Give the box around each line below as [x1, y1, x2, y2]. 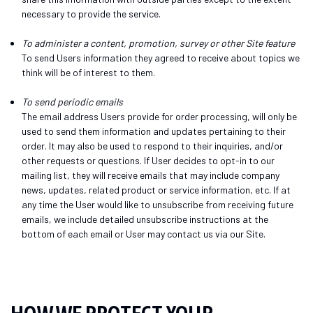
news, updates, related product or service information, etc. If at [22, 183, 291, 196]
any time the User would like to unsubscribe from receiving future [22, 198, 294, 210]
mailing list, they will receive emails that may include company [22, 168, 280, 181]
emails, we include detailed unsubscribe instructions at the [22, 212, 269, 225]
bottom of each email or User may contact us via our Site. [22, 227, 266, 240]
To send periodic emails [22, 95, 124, 108]
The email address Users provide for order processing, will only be [22, 110, 298, 122]
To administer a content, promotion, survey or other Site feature [22, 36, 296, 49]
